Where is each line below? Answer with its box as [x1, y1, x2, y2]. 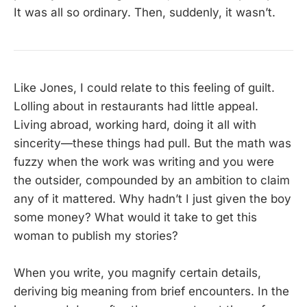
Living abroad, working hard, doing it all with [14, 118, 256, 132]
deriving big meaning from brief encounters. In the [14, 284, 289, 299]
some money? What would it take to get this [14, 210, 257, 225]
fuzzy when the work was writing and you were [14, 155, 274, 169]
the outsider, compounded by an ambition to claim [14, 173, 290, 188]
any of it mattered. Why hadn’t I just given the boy [14, 192, 291, 206]
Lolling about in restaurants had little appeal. [14, 99, 258, 114]
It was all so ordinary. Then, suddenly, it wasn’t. [14, 5, 275, 20]
